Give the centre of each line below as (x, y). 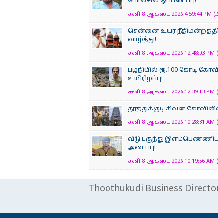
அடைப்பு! (142, 148)
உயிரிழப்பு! (145, 79)
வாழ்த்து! (142, 40)
